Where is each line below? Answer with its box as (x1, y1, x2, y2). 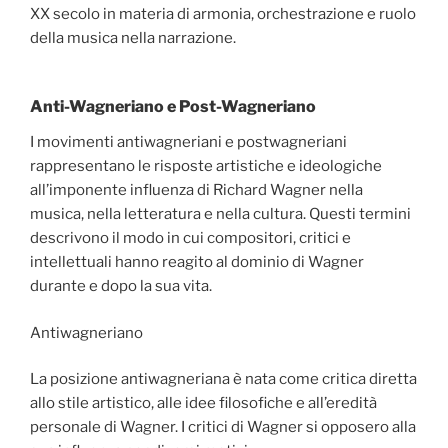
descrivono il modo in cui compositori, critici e (30, 229, 351, 248)
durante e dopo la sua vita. (30, 277, 212, 296)
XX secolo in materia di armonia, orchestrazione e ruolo (30, 4, 416, 23)
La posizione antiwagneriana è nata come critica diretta (30, 370, 417, 389)
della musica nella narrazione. (30, 28, 236, 47)
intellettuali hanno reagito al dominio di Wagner (30, 253, 364, 272)
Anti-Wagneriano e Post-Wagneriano (30, 97, 316, 117)
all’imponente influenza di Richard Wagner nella (30, 181, 363, 200)
